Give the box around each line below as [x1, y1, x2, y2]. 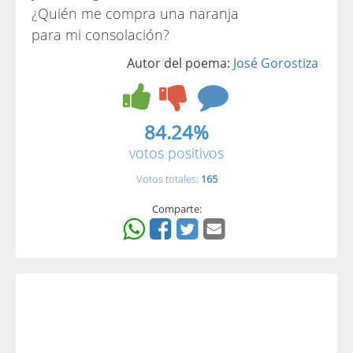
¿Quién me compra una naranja [32, 4, 239, 23]
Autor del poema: [127, 54, 233, 72]
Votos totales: [136, 172, 201, 186]
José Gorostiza [233, 54, 318, 72]
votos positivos [129, 143, 224, 162]
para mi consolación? [32, 25, 169, 44]
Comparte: [151, 202, 202, 216]
